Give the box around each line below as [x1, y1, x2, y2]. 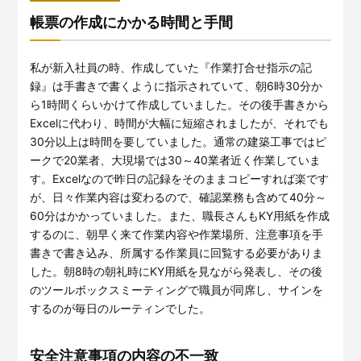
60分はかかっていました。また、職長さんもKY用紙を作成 [30, 209, 330, 223]
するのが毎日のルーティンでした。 [30, 301, 211, 316]
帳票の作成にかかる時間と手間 [30, 13, 234, 31]
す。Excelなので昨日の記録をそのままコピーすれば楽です [30, 172, 330, 186]
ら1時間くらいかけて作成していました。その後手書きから [30, 98, 330, 112]
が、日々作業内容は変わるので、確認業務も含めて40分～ [30, 190, 327, 205]
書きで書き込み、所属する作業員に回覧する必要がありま [30, 246, 324, 260]
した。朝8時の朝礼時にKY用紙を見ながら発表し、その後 [30, 264, 323, 279]
